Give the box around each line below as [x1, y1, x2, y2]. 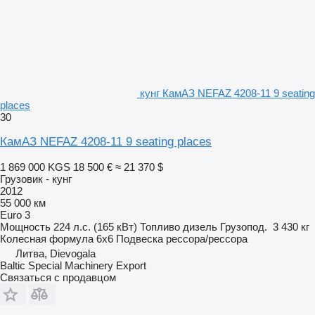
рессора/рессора [166, 232, 247, 245]
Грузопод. [220, 220, 267, 233]
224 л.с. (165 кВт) [53, 220, 137, 233]
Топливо [140, 220, 180, 233]
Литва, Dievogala [15, 247, 96, 259]
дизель [183, 220, 217, 233]
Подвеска [116, 232, 163, 245]
